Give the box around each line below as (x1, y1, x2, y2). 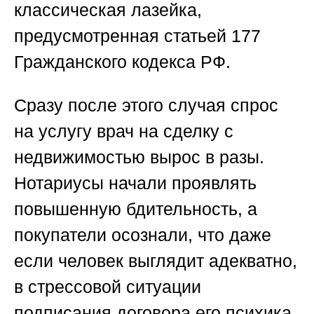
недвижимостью (14, 147, 145, 168)
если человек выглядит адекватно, (14, 251, 297, 271)
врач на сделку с (97, 121, 233, 142)
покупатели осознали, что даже (14, 225, 271, 245)
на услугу (14, 121, 97, 142)
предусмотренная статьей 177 (14, 26, 261, 46)
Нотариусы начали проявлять (14, 173, 257, 193)
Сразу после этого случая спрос (14, 95, 278, 116)
